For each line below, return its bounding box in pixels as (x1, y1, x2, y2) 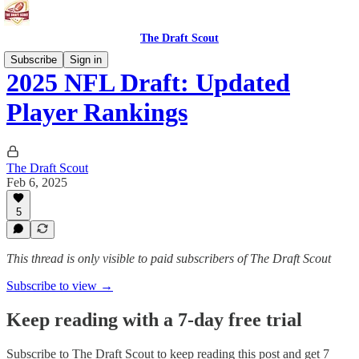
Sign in (70, 54, 102, 66)
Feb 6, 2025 (6, 175, 67, 189)
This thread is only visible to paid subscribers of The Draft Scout (6, 252, 331, 265)
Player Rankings (6, 98, 188, 127)
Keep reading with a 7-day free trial (6, 309, 302, 330)
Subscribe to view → (6, 279, 113, 292)
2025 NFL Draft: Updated (6, 68, 290, 98)
